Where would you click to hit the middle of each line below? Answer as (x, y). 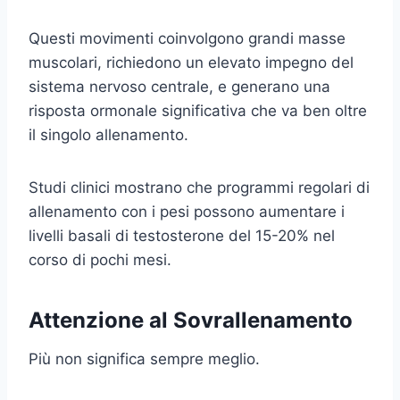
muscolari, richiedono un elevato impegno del (191, 62)
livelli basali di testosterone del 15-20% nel (182, 235)
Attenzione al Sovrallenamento (191, 320)
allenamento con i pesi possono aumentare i (187, 211)
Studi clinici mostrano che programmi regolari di (199, 187)
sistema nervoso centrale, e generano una (179, 86)
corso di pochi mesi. (100, 259)
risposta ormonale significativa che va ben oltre (198, 110)
